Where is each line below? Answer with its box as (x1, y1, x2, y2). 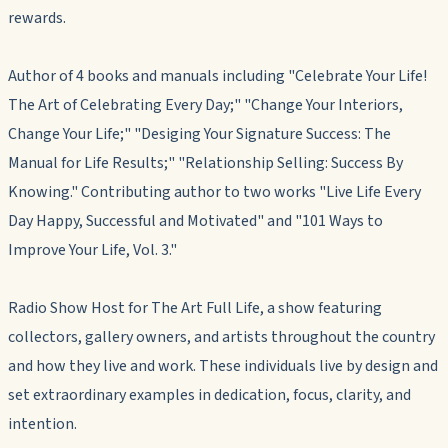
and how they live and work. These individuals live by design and (8, 354, 438, 377)
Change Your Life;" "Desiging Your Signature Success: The (8, 122, 391, 145)
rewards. (8, 6, 66, 29)
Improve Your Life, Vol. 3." (8, 238, 177, 261)
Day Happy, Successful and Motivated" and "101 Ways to (8, 209, 383, 232)
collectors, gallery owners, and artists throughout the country (8, 325, 435, 348)
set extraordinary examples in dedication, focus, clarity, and (8, 383, 411, 406)
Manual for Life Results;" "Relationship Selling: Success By (8, 151, 403, 174)
